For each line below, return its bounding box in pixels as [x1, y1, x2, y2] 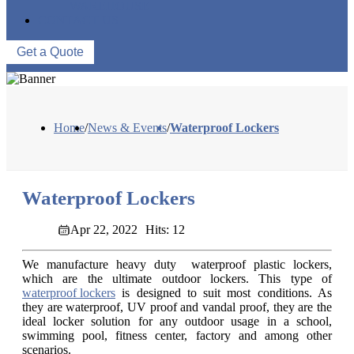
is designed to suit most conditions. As [115, 286, 332, 300]
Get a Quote [17, 45, 84, 59]
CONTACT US [38, 13, 119, 28]
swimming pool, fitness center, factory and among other [22, 329, 332, 343]
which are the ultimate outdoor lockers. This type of [22, 272, 332, 286]
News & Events [88, 121, 167, 135]
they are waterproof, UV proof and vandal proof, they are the [22, 300, 332, 314]
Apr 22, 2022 [70, 223, 137, 237]
